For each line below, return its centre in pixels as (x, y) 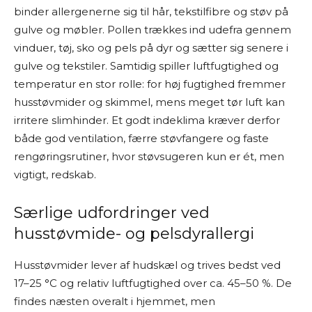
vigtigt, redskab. (55, 174)
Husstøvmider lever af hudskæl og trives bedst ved (147, 265)
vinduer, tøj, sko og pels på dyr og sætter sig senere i (151, 48)
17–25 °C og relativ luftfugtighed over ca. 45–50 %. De (153, 283)
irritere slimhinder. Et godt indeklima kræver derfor (147, 120)
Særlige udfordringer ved (112, 213)
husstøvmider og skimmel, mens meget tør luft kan (149, 102)
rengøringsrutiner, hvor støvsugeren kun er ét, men (149, 156)
